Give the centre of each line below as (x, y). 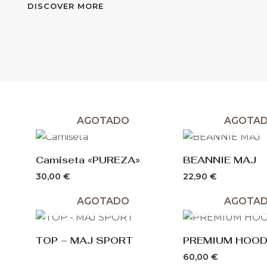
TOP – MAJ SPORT (84, 240)
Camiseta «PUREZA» (88, 160)
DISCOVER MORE (66, 6)
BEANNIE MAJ (219, 160)
